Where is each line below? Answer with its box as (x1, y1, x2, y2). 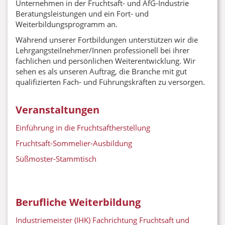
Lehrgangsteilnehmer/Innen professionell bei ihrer (16, 45, 189, 55)
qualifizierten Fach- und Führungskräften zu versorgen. (16, 77, 205, 87)
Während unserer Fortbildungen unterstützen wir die (16, 35, 198, 45)
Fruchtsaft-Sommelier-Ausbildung (16, 138, 132, 148)
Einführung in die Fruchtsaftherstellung (16, 123, 150, 133)
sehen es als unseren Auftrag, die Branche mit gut (16, 66, 187, 76)
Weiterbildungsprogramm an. (16, 19, 118, 29)
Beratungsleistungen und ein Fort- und (16, 9, 149, 19)
